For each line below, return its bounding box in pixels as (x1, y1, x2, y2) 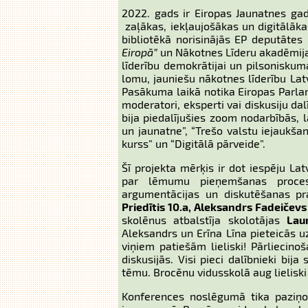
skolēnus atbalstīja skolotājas (122, 213, 287, 226)
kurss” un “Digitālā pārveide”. (122, 137, 265, 150)
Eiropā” (122, 45, 157, 58)
